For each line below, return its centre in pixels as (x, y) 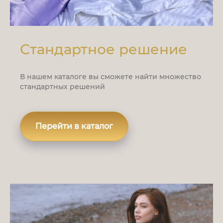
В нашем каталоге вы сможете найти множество (111, 76)
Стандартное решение (104, 49)
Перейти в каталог (74, 126)
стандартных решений (62, 86)
